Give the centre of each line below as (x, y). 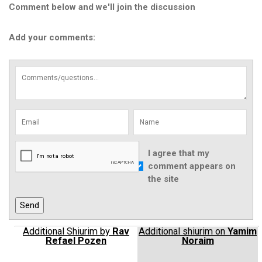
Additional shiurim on (183, 231)
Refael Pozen (76, 241)
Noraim (198, 241)
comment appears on (192, 166)
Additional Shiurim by (68, 231)
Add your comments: (52, 37)
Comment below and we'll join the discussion (102, 7)
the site (163, 179)
